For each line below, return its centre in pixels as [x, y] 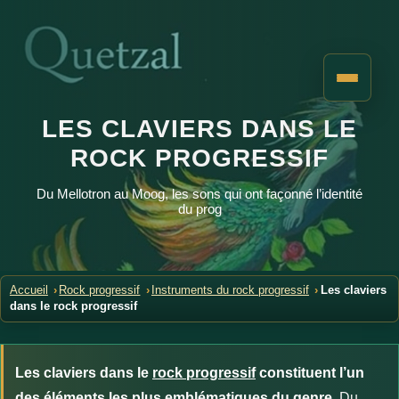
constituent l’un [310, 373]
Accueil [28, 291]
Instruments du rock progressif [230, 291]
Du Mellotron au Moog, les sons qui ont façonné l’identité [199, 194]
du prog [199, 209]
